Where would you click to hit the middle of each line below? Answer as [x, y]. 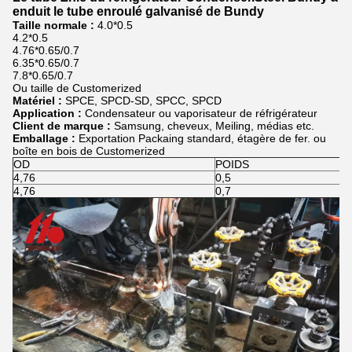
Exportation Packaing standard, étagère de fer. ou [201, 138]
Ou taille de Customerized [77, 88]
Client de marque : [62, 126]
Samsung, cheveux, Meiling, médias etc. [213, 126]
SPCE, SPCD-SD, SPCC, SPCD [143, 101]
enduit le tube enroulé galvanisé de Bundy [138, 11]
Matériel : [39, 101]
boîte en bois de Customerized [89, 151]
